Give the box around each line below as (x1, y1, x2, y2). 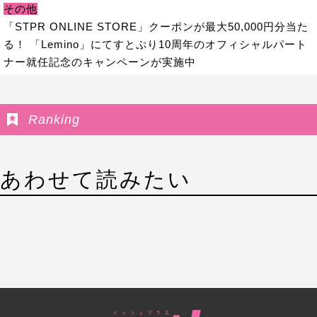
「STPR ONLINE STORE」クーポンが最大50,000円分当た (3, 20, 309, 33)
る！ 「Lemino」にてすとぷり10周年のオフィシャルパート (3, 38, 307, 50)
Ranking (28, 112, 80, 127)
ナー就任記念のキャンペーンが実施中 (3, 55, 196, 68)
